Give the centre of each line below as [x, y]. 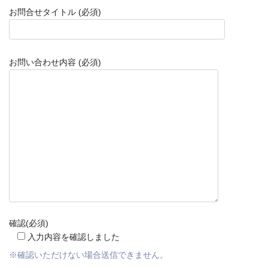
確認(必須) [29, 223]
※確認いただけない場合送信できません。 [89, 255]
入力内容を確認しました [74, 237]
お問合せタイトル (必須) [55, 12]
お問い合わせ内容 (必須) [55, 62]
